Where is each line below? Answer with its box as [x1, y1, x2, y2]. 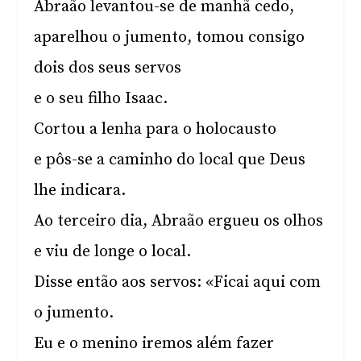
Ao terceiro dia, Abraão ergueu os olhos [34, 211, 324, 231]
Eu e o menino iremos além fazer [34, 334, 275, 354]
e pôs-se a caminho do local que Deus [34, 150, 306, 170]
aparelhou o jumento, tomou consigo [34, 27, 305, 48]
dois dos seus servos [34, 58, 182, 78]
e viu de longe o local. [34, 242, 192, 262]
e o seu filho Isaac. [34, 89, 168, 109]
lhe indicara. [34, 180, 127, 201]
